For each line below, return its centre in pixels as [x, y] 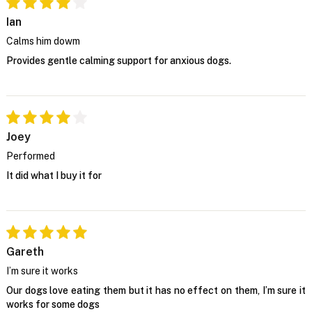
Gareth [25, 251]
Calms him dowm [43, 41]
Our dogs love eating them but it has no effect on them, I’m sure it [156, 290]
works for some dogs [53, 304]
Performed [30, 156]
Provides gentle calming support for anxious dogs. [118, 60]
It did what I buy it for [54, 175]
